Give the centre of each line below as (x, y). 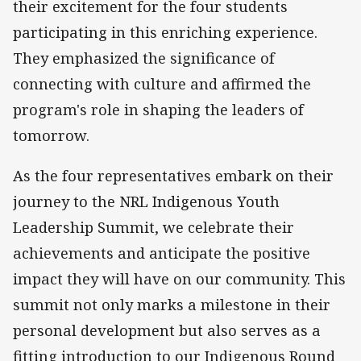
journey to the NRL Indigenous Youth (146, 201)
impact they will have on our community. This (179, 278)
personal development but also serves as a (167, 330)
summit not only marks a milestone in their (172, 304)
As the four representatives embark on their (173, 175)
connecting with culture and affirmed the (162, 83)
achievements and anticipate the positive (162, 253)
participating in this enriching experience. (165, 32)
